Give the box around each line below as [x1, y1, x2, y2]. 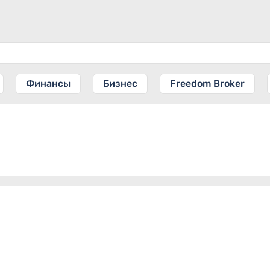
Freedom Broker [170, 78, 245, 89]
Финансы [26, 78, 71, 89]
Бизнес [103, 78, 137, 89]
